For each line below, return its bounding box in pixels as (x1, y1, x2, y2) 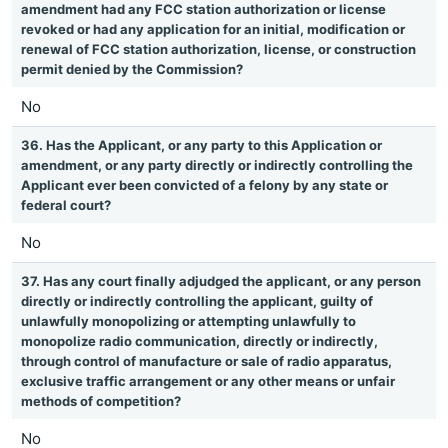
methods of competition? (21, 393, 181, 409)
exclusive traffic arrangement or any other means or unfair (21, 373, 395, 389)
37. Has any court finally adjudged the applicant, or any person (21, 273, 421, 289)
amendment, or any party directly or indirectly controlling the (21, 157, 413, 173)
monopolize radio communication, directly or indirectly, (21, 333, 378, 349)
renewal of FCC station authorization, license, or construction (21, 41, 416, 57)
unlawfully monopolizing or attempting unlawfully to (21, 313, 356, 329)
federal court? (21, 197, 111, 213)
